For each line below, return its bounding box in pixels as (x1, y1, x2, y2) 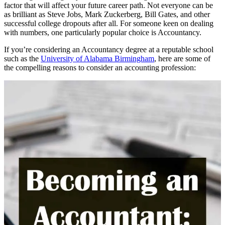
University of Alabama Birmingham (41, 54, 154, 63)
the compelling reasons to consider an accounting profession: (4, 63, 196, 72)
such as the (4, 54, 41, 63)
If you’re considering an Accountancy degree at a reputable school (4, 45, 213, 54)
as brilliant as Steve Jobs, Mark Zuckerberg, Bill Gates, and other (4, 10, 210, 19)
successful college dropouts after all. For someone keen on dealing (4, 19, 213, 28)
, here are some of (154, 54, 210, 63)
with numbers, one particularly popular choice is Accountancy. (4, 28, 201, 37)
